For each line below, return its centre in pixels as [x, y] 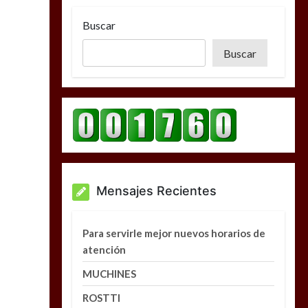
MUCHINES [110, 273]
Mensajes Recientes [157, 190]
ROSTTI [102, 297]
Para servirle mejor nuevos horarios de [174, 233]
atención [104, 249]
